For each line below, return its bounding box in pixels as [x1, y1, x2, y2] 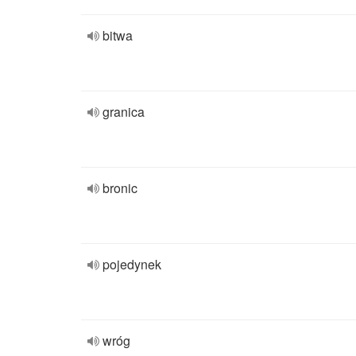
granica [103, 103, 145, 121]
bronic [103, 179, 137, 197]
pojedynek [103, 255, 161, 273]
